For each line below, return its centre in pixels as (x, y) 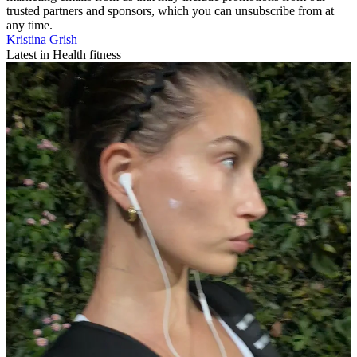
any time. (29, 25)
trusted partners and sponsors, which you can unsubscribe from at (170, 11)
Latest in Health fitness (64, 55)
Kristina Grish (42, 40)
